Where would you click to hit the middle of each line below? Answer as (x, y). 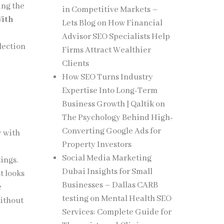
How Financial (135, 23)
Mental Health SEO (136, 199)
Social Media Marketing (106, 158)
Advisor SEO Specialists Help (116, 37)
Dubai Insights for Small (107, 172)
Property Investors (96, 145)
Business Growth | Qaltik (108, 104)
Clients (75, 64)
